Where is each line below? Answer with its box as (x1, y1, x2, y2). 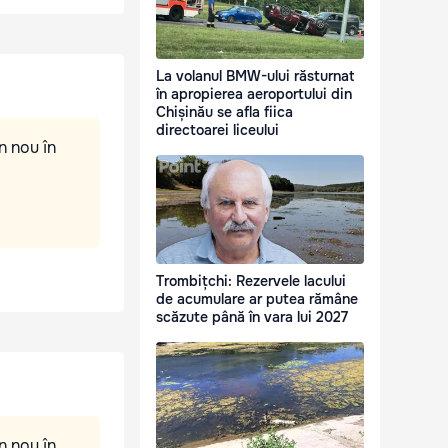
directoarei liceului (156, 121, 279, 140)
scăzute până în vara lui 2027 (156, 308, 348, 327)
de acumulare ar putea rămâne (156, 290, 358, 309)
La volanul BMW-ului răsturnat (156, 67, 354, 86)
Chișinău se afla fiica (156, 103, 293, 122)
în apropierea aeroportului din (156, 85, 352, 104)
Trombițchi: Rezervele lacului (156, 272, 346, 291)
